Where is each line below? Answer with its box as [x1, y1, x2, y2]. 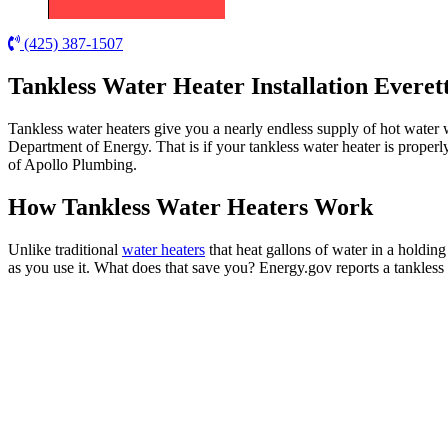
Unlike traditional [8, 240, 122, 258]
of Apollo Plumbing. [8, 156, 137, 173]
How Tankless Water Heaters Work [8, 193, 373, 220]
